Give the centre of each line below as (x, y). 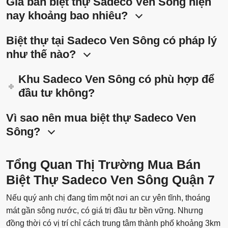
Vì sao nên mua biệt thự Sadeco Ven (101, 118)
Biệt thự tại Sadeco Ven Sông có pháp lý (111, 41)
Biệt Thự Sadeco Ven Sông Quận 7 (110, 180)
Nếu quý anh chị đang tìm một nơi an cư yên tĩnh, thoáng (108, 198)
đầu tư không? (57, 93)
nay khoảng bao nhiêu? (67, 16)
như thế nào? (41, 54)
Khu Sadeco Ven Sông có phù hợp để (117, 79)
